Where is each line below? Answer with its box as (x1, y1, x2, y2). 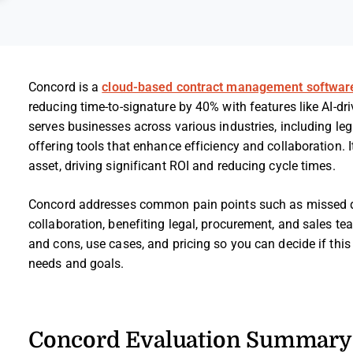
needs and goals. (28, 257, 124, 270)
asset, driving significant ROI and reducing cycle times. (28, 159, 336, 173)
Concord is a (28, 80, 102, 94)
